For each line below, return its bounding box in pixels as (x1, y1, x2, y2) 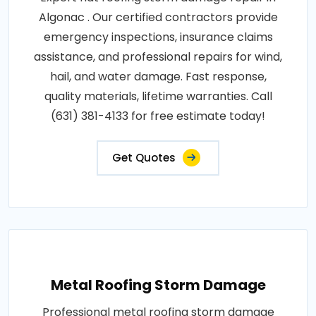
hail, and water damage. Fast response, (49, 68, 267, 85)
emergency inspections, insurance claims (43, 29, 273, 46)
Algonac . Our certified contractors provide (38, 9, 278, 26)
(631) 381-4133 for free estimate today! (51, 108, 265, 125)
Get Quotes (112, 150, 176, 166)
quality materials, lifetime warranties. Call (44, 88, 272, 105)
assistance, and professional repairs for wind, (34, 49, 282, 66)
